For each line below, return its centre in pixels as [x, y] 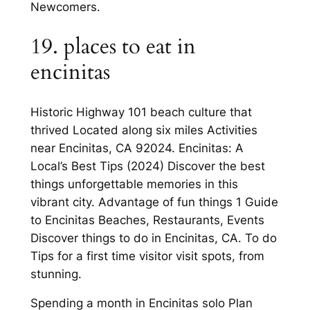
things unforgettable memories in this [134, 184]
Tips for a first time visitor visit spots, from [147, 256]
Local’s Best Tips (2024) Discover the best [147, 166]
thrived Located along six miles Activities [144, 130]
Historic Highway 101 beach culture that [141, 112]
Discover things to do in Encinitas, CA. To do [153, 238]
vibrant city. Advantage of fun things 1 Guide [154, 202]
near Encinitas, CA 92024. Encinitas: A [137, 148]
